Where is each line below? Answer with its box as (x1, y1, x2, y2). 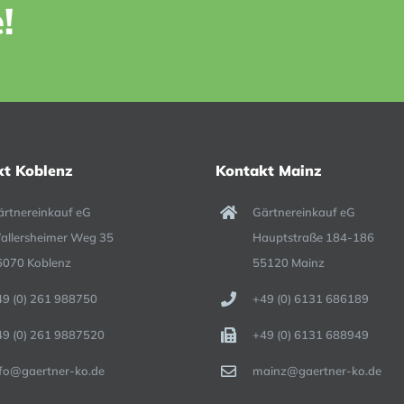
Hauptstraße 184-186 (252, 230, 374, 244)
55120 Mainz (252, 255, 325, 270)
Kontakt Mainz (216, 161, 322, 179)
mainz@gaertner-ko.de (252, 363, 381, 378)
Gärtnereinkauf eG (252, 205, 355, 219)
